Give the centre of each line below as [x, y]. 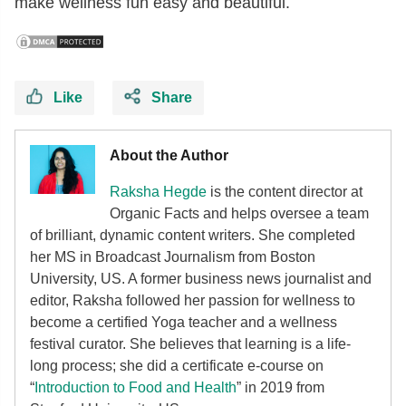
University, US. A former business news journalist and [201, 279]
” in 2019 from [280, 387]
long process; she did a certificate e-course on [177, 366]
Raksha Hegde [158, 192]
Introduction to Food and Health [135, 387]
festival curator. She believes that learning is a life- [190, 344]
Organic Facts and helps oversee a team [239, 213]
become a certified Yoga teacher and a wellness [184, 322]
